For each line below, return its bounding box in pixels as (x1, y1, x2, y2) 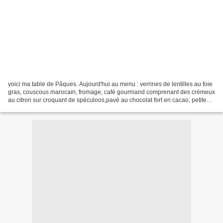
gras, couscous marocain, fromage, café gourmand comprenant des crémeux (8, 88, 215, 96)
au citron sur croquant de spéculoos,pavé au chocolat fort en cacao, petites (8, 96, 210, 104)
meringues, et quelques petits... (8, 104, 92, 111)
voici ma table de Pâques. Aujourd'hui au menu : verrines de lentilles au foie (8, 80, 213, 88)
